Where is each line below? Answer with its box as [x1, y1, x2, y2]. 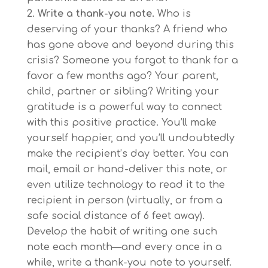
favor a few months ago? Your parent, [26, 71, 218, 82]
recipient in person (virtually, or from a [26, 195, 223, 206]
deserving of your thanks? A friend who [26, 24, 227, 35]
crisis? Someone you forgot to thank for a [26, 55, 238, 66]
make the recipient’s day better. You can [26, 148, 229, 160]
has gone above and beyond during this [26, 39, 234, 51]
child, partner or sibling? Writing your [26, 86, 219, 98]
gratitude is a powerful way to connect [26, 102, 222, 113]
